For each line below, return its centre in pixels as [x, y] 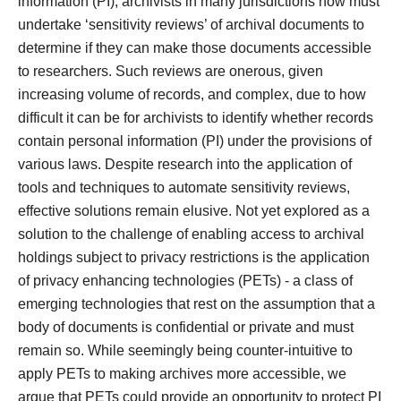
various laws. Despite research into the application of [185, 164]
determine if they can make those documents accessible [195, 48]
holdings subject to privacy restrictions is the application [194, 257]
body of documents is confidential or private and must [186, 327]
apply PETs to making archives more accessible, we [182, 374]
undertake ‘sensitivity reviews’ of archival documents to [191, 25]
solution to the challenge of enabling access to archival [191, 234]
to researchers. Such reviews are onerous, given [171, 71]
